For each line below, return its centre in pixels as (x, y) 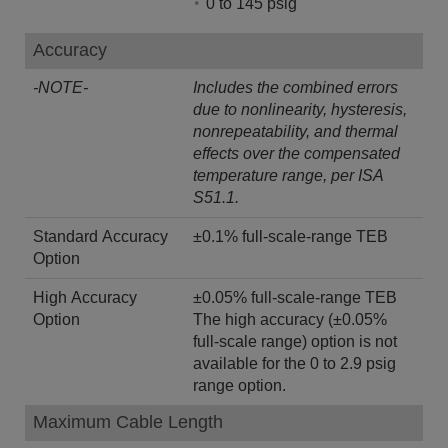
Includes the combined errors (295, 87)
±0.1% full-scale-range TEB (290, 236)
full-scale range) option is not (295, 341)
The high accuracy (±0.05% (290, 319)
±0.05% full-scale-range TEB (297, 297)
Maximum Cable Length (128, 421)
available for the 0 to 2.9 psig (294, 363)
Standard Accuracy (100, 236)
